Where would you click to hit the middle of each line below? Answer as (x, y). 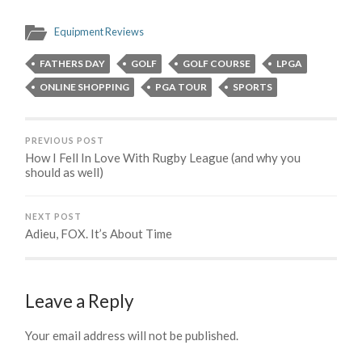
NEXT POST (54, 216)
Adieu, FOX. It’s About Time (99, 233)
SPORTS (253, 86)
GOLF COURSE (217, 63)
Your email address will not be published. (132, 335)
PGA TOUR (181, 86)
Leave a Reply (80, 301)
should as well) (65, 172)
